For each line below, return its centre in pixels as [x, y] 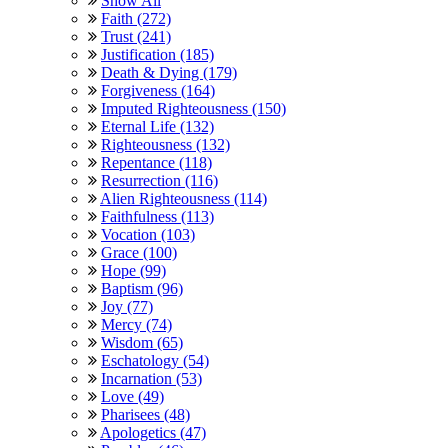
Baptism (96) [142, 288]
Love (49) [132, 396]
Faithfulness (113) [157, 216]
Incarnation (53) [151, 378]
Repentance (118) [156, 162]
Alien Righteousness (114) [183, 198]
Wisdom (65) [142, 342]
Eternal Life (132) [157, 126]
